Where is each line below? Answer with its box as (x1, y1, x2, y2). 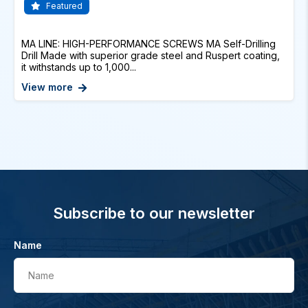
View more (21, 81, 73, 93)
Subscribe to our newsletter (53, 204, 255, 222)
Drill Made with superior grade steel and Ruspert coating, (21, 49, 280, 61)
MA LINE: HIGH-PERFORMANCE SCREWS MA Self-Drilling (21, 38, 276, 49)
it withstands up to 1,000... (21, 61, 136, 73)
